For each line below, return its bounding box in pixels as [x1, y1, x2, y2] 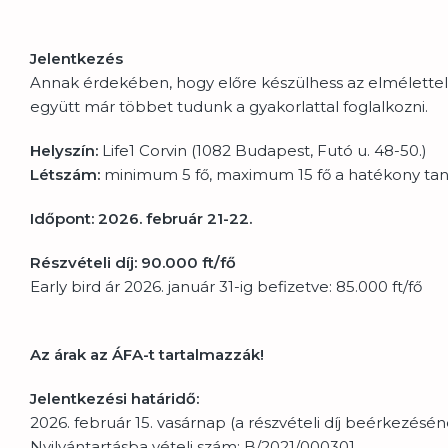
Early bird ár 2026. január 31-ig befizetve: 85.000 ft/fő [30, 276, 422, 296]
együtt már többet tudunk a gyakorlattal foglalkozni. [30, 96, 428, 116]
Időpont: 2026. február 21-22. [30, 208, 252, 228]
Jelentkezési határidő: [30, 388, 199, 408]
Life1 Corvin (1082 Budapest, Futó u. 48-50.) [98, 140, 427, 160]
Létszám [30, 164, 97, 184]
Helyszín [30, 140, 95, 160]
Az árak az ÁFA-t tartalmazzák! [30, 344, 264, 364]
